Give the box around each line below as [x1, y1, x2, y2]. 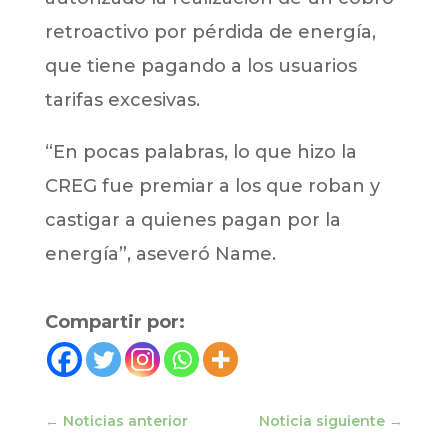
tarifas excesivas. [44, 89, 200, 112]
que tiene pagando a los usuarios [44, 55, 357, 78]
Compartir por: [44, 311, 185, 334]
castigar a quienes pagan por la [44, 209, 341, 232]
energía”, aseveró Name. [44, 243, 276, 266]
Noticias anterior [62, 412, 188, 431]
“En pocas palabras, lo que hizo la [44, 141, 357, 164]
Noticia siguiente [259, 412, 386, 431]
